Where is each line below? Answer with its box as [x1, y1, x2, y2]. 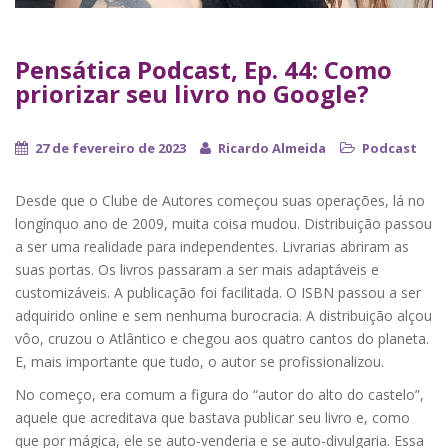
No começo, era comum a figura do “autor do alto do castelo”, [15, 384, 424, 404]
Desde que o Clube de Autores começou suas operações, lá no [15, 190, 425, 210]
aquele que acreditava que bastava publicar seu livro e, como [15, 407, 410, 427]
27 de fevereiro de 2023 [35, 138, 186, 157]
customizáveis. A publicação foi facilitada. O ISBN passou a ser [15, 282, 421, 302]
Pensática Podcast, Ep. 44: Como [15, 52, 392, 86]
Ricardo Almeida [218, 138, 326, 157]
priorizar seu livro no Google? [15, 76, 369, 110]
